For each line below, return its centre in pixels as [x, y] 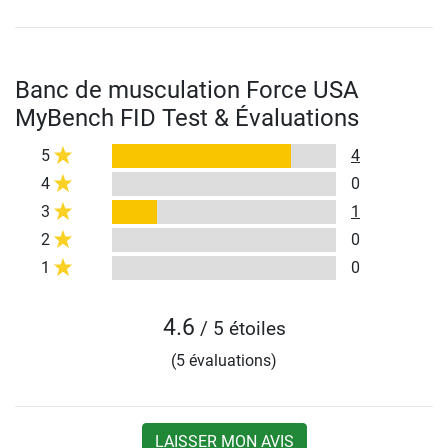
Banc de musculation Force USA [187, 90]
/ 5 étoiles [240, 329]
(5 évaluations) [224, 361]
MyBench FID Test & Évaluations [187, 118]
